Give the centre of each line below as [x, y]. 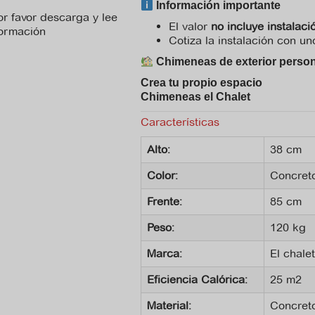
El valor [190, 26]
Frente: [165, 201]
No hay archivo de [68, 56]
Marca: [165, 253]
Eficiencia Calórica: [197, 279]
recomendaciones [67, 70]
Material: [169, 306]
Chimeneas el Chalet [195, 97]
